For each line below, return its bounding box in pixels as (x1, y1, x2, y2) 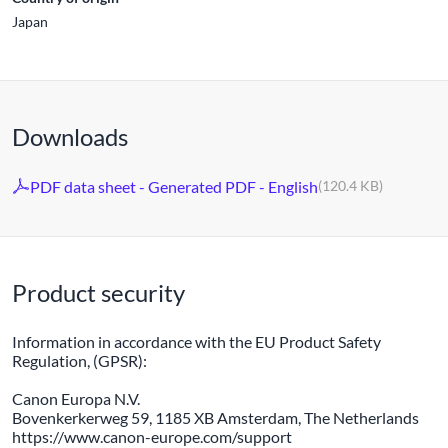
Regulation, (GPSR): (12, 351, 147, 370)
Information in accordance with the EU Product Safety (12, 332, 381, 351)
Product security (12, 278, 185, 307)
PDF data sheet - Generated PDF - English (30, 176, 318, 196)
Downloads (12, 122, 128, 151)
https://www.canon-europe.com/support (12, 427, 292, 446)
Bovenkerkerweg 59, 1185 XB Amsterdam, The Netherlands (12, 408, 419, 427)
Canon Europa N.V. (12, 389, 140, 408)
